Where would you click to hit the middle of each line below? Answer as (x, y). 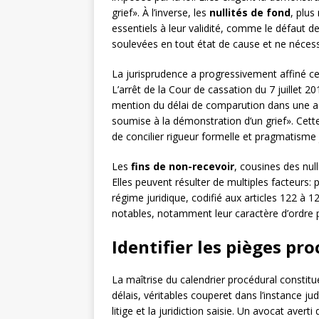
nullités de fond (250, 13)
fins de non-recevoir (183, 167)
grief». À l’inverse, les (161, 13)
